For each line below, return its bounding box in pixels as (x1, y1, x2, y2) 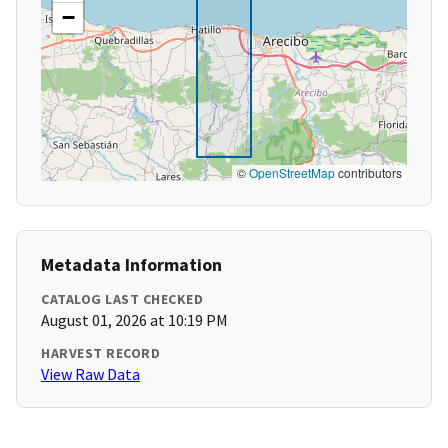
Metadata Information (41, 253, 222, 277)
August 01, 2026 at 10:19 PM (41, 310, 228, 331)
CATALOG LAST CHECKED (41, 290, 203, 309)
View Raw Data (41, 364, 140, 385)
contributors (335, 164, 402, 182)
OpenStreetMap (249, 164, 335, 182)
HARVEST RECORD (41, 344, 160, 363)
